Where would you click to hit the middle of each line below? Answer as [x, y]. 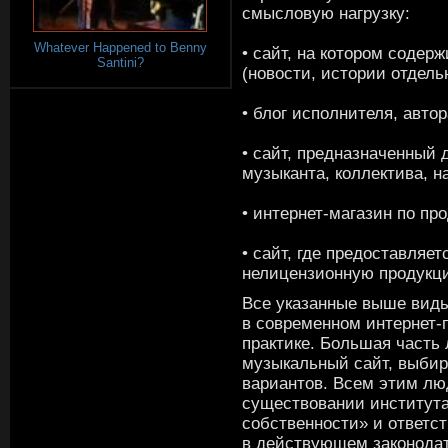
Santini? [120, 62]
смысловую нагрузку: [326, 13]
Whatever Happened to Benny [120, 47]
